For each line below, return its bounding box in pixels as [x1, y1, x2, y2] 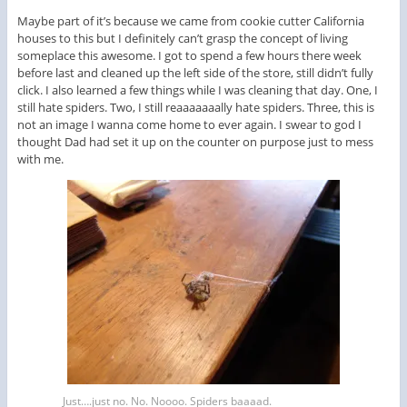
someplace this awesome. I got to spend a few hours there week [16, 47, 362, 65]
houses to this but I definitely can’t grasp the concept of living [16, 30, 348, 47]
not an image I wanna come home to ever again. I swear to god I [16, 116, 362, 134]
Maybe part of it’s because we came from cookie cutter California [16, 13, 364, 30]
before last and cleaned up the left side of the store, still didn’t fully [16, 65, 373, 82]
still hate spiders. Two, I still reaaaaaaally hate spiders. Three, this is [16, 99, 374, 116]
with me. [16, 151, 64, 168]
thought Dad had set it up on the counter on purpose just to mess [16, 134, 373, 151]
